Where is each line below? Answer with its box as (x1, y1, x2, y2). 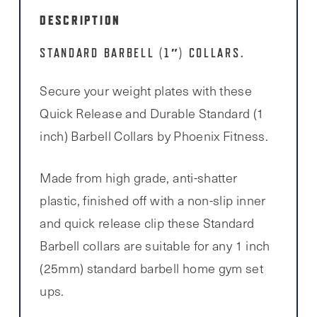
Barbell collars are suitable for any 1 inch (40, 237, 270, 255)
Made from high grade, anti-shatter (40, 169, 238, 187)
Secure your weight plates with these (40, 82, 253, 100)
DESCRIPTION (40, 12, 121, 28)
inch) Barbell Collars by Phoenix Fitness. (40, 127, 269, 145)
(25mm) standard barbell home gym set (40, 260, 264, 277)
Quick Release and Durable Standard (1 (40, 105, 265, 122)
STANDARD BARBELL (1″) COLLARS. (40, 45, 246, 60)
